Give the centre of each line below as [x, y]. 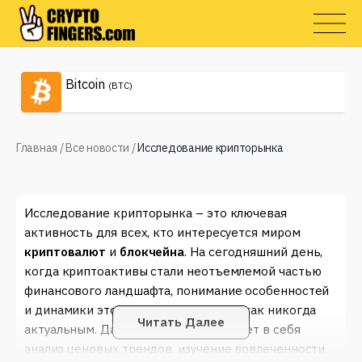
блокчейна [152, 252]
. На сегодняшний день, [254, 252]
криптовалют [65, 252]
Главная [37, 148]
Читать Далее [181, 322]
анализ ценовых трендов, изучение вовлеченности [175, 349]
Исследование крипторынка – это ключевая [156, 213]
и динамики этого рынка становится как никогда [170, 310]
